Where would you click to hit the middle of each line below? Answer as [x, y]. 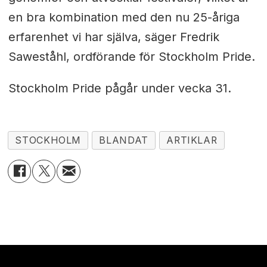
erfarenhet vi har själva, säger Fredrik [114, 37]
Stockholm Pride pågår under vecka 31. [119, 88]
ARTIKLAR [192, 140]
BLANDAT [124, 140]
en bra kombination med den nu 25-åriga [124, 18]
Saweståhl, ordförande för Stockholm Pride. [131, 57]
